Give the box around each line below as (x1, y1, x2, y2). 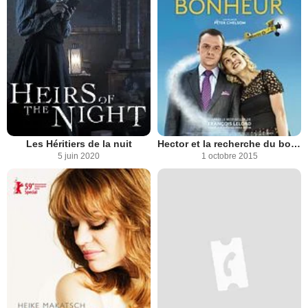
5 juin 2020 (58, 151, 100, 162)
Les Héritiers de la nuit (25, 138, 132, 150)
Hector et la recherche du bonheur (291, 138, 300, 150)
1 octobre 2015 (201, 151, 258, 162)
